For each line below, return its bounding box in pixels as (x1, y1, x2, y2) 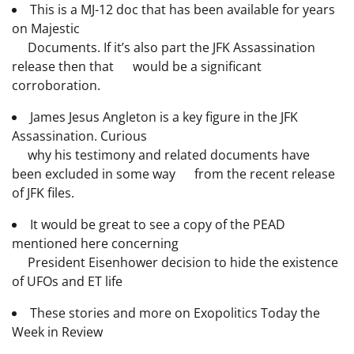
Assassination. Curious (12, 126, 147, 145)
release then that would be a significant (12, 57, 262, 75)
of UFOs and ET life (12, 272, 122, 290)
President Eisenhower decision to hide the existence (12, 253, 338, 271)
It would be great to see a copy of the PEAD (30, 215, 285, 233)
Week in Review (12, 322, 103, 341)
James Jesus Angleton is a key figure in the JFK (30, 107, 298, 126)
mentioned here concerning (12, 234, 179, 252)
